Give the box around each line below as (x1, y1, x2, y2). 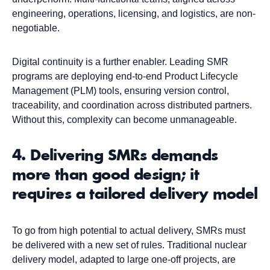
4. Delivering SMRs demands (12, 148, 218, 165)
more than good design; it (12, 168, 199, 184)
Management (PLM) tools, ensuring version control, (12, 86, 229, 96)
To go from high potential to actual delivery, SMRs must (12, 225, 245, 236)
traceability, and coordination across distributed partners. (12, 100, 252, 111)
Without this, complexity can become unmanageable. (12, 115, 237, 125)
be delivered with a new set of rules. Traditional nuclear (12, 240, 246, 251)
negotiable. (12, 23, 60, 34)
